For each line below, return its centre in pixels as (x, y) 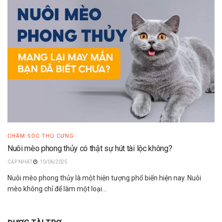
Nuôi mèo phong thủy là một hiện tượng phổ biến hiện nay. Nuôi (104, 178)
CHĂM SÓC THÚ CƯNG (41, 136)
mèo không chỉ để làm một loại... (57, 189)
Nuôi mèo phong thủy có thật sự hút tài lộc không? (90, 148)
